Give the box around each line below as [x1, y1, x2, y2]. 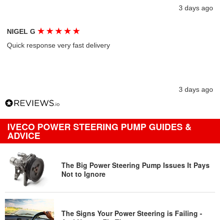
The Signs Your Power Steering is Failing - [61, 208, 202, 218]
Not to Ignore [61, 168, 106, 179]
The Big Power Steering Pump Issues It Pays [61, 160, 210, 170]
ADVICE [7, 129, 40, 142]
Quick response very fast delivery [7, 41, 110, 49]
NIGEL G [7, 27, 38, 35]
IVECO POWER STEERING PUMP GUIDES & [7, 120, 192, 133]
